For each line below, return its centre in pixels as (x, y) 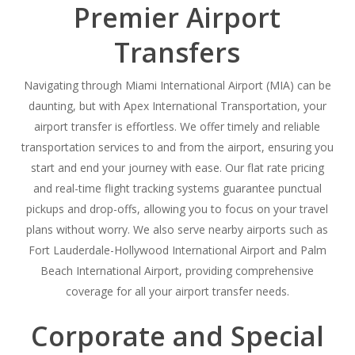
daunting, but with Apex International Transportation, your (177, 106)
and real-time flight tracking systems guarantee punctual (177, 189)
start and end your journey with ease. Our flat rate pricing (177, 168)
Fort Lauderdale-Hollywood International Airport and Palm (177, 250)
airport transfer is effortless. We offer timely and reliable (177, 127)
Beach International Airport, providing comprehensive (177, 271)
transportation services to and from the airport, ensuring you (177, 147)
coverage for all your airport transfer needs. (177, 292)
